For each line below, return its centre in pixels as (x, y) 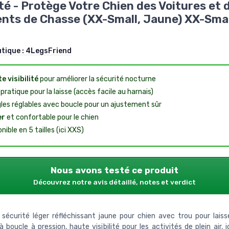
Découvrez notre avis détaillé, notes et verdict (114, 182)
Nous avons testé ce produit (114, 170)
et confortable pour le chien (52, 117)
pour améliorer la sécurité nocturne (97, 79)
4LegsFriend (48, 51)
